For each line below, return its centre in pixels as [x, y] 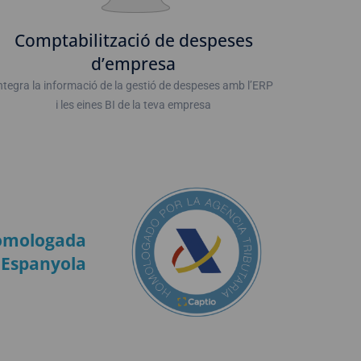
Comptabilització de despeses [133, 40]
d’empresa [134, 64]
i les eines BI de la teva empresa [134, 105]
